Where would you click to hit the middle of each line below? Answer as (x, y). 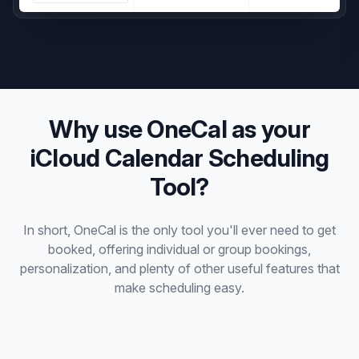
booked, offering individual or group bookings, (179, 249)
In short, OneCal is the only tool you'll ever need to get (179, 230)
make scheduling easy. (179, 287)
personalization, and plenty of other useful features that (179, 268)
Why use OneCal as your (179, 129)
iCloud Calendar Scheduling (179, 157)
